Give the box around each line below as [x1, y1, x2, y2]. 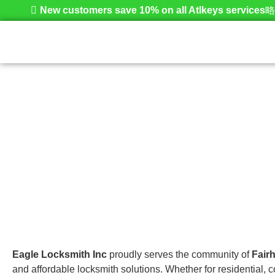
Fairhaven [12, 111, 127, 138]
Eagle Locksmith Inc [12, 249, 107, 260]
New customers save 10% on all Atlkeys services [40, 5, 265, 15]
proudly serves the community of [107, 249, 252, 260]
